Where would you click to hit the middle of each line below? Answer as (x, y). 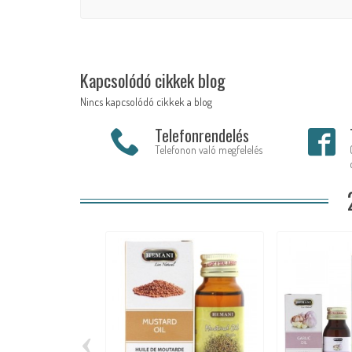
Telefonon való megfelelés (208, 150)
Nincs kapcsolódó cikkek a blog (146, 102)
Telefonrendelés (202, 136)
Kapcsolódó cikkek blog (153, 80)
